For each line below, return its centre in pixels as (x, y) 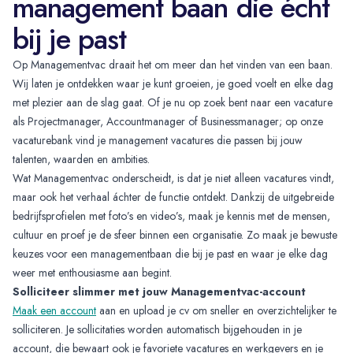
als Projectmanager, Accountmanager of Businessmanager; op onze (168, 121)
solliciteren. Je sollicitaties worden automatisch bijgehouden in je (157, 329)
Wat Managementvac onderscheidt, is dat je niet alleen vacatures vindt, (173, 178)
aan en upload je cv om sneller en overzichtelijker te (216, 310)
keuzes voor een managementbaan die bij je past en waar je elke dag (170, 253)
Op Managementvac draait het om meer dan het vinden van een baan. (173, 64)
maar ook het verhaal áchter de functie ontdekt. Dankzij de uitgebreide (173, 197)
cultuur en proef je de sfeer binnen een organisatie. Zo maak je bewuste (175, 234)
